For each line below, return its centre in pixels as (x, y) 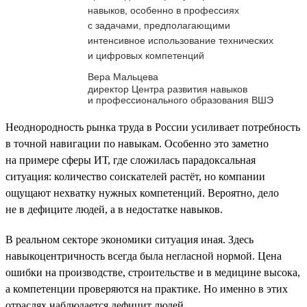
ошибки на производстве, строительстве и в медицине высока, (153, 272)
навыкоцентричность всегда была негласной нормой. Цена (144, 256)
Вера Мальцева (123, 76)
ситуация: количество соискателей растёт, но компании (135, 176)
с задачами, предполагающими (159, 25)
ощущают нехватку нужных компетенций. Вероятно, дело (142, 193)
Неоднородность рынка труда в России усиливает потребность (153, 127)
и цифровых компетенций (146, 55)
